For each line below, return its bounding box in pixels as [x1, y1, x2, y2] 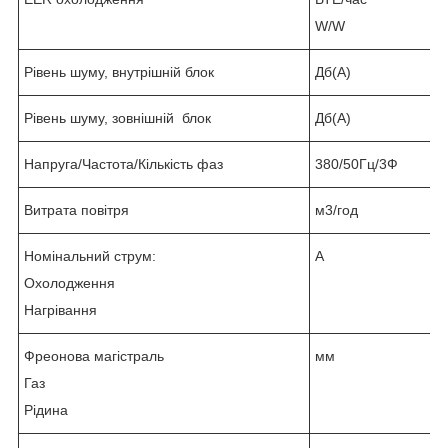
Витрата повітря [24, 201, 129, 218]
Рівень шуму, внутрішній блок [24, 63, 214, 80]
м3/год [315, 201, 358, 218]
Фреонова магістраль [24, 347, 164, 364]
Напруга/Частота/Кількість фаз [24, 155, 223, 172]
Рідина [24, 401, 68, 418]
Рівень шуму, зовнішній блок [24, 109, 211, 126]
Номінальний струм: [24, 247, 156, 264]
